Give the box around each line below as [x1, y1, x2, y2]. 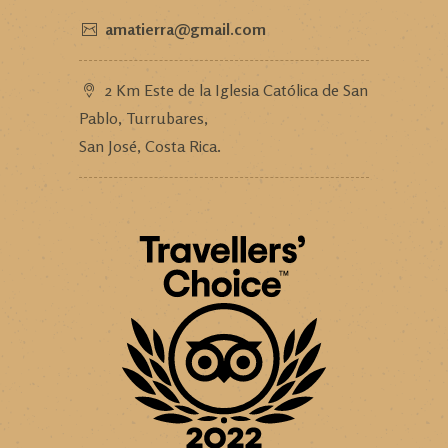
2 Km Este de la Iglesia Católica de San [105, 79, 368, 100]
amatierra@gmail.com [105, 18, 266, 39]
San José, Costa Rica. [79, 135, 221, 156]
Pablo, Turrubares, [79, 107, 208, 128]
